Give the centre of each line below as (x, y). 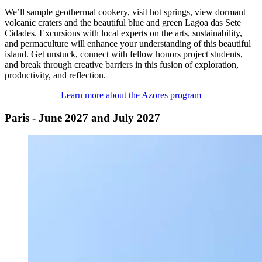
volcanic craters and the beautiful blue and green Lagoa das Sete (123, 22)
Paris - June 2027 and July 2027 (82, 118)
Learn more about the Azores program (131, 95)
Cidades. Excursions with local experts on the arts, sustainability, (123, 33)
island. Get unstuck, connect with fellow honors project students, (124, 54)
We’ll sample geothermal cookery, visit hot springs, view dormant (125, 12)
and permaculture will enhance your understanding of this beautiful (128, 43)
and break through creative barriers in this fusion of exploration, (122, 64)
